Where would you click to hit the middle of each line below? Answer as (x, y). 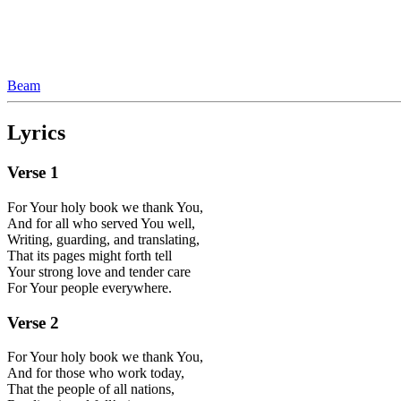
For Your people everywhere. (90, 287)
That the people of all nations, (91, 389)
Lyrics (36, 133)
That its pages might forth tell (90, 255)
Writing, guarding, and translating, (103, 239)
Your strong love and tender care (99, 271)
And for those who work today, (96, 373)
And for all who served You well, (101, 223)
